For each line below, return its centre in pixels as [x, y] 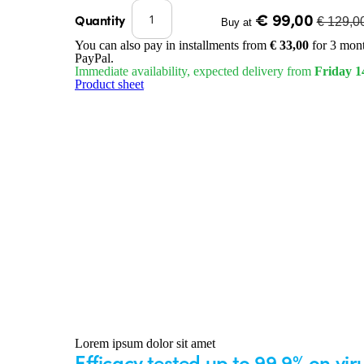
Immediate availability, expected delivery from [195, 71]
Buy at [238, 22]
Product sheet [109, 84]
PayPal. [94, 58]
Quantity [100, 19]
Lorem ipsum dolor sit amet [145, 343]
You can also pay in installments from [172, 45]
